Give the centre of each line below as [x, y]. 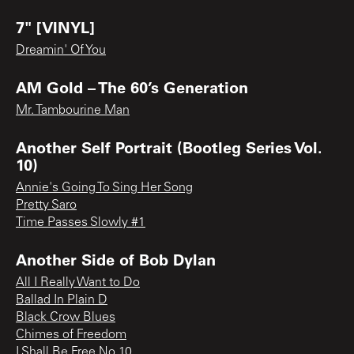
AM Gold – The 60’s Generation [132, 87]
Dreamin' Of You [61, 50]
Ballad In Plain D [62, 300]
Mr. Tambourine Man [73, 110]
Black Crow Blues [66, 317]
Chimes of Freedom [71, 335]
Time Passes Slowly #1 [81, 222]
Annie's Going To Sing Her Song [104, 188]
